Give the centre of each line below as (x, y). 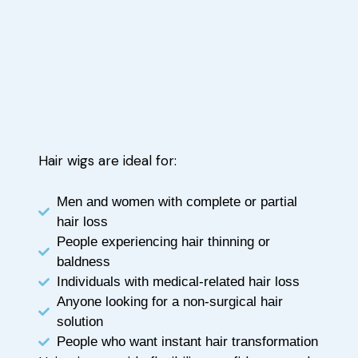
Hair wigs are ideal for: (107, 161)
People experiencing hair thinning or (163, 242)
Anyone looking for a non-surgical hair (169, 302)
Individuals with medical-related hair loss (178, 282)
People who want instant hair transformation (187, 342)
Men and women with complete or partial (177, 202)
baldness (83, 262)
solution (80, 322)
